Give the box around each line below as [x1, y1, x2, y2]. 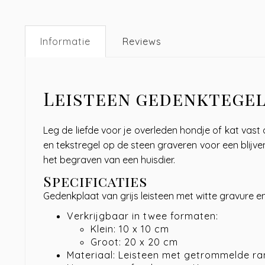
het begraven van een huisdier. [43, 154, 175, 166]
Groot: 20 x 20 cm [91, 236, 178, 248]
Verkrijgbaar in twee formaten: [67, 210, 218, 222]
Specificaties [43, 172, 147, 190]
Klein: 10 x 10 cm [91, 223, 169, 235]
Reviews [122, 35, 161, 47]
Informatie [40, 35, 91, 47]
